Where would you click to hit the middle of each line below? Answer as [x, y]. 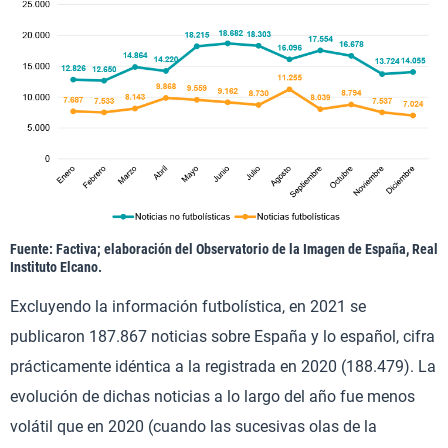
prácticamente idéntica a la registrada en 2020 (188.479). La [223, 367]
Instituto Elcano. [56, 267]
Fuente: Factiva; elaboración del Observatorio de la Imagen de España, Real [224, 249]
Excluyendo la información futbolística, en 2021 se [188, 307]
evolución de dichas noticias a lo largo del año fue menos [212, 397]
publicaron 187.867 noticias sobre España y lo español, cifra [222, 337]
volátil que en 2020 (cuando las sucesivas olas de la [193, 427]
